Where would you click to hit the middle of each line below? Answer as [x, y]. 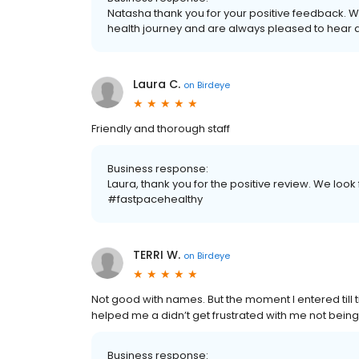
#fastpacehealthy [155, 199]
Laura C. [157, 84]
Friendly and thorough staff [161, 129]
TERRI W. [157, 255]
